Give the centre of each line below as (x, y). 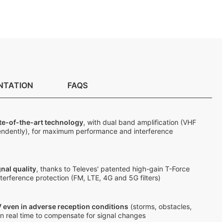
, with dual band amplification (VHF (140, 122)
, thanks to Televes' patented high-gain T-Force (113, 169)
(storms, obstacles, (160, 206)
